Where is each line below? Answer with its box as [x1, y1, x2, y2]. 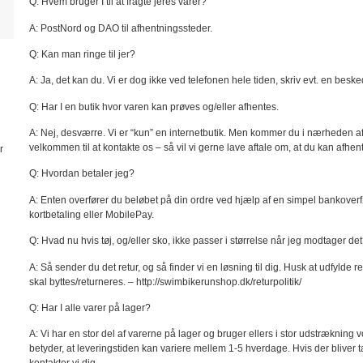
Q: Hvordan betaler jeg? [29, 168, 135, 180]
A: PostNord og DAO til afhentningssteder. [29, 22, 212, 34]
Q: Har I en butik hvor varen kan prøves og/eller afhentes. [29, 100, 279, 113]
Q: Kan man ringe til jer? [29, 48, 135, 60]
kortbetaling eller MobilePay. [29, 208, 154, 220]
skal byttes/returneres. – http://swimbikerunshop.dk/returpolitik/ [29, 275, 301, 288]
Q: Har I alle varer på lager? [29, 302, 151, 314]
